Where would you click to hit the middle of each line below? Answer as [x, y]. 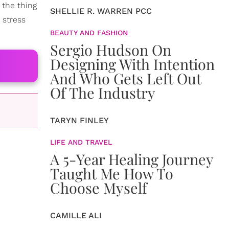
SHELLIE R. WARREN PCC [101, 11]
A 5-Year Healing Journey [132, 159]
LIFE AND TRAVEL [81, 142]
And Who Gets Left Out [126, 78]
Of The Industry [103, 93]
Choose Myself [99, 188]
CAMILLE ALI [76, 215]
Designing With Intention [132, 64]
